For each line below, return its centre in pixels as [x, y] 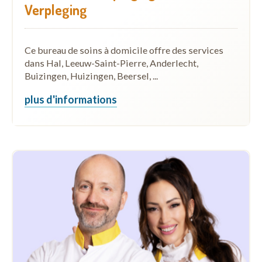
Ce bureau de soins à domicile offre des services [124, 50]
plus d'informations [71, 99]
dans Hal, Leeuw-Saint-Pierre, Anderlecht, [111, 63]
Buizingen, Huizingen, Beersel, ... [91, 75]
